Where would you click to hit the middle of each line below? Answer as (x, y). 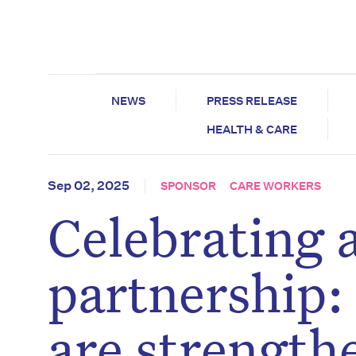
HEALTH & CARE (252, 130)
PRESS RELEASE (252, 101)
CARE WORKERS (275, 186)
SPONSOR (188, 186)
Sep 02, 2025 (89, 186)
